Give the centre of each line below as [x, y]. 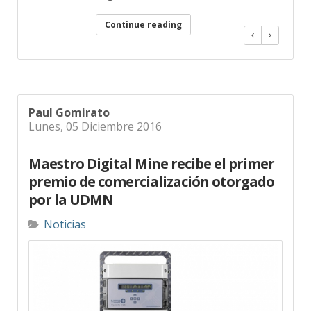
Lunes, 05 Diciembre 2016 [95, 116]
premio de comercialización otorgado [151, 171]
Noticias [65, 215]
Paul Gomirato [69, 102]
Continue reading [79, 24]
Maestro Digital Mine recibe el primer [151, 153]
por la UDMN [71, 190]
